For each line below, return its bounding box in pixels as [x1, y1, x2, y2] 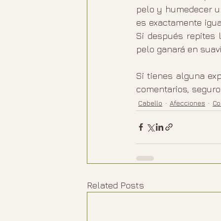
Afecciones [170, 99, 205, 108]
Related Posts [87, 180, 144, 190]
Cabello [138, 99, 162, 108]
